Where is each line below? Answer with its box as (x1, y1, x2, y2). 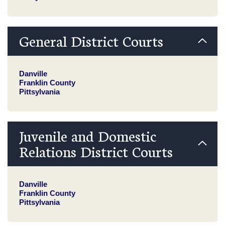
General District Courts (19, 30, 163, 51)
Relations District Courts (19, 141, 173, 162)
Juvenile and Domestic (19, 125, 156, 146)
